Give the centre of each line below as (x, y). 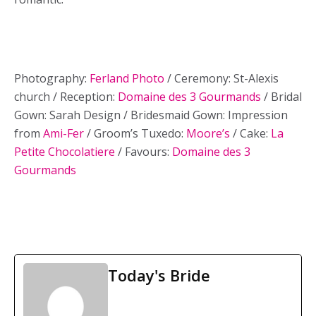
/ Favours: (144, 152)
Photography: (52, 78)
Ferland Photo (127, 78)
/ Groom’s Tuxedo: (135, 133)
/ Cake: (250, 133)
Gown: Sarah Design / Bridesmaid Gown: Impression (151, 115)
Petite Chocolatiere (65, 152)
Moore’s (208, 133)
